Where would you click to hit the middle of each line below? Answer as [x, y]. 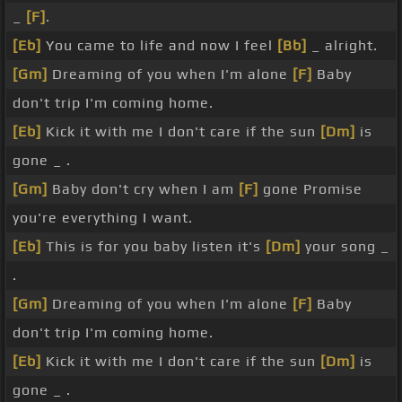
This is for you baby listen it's [153, 247]
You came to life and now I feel [159, 46]
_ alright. [342, 46]
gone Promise [310, 189]
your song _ [345, 247]
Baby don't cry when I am [143, 189]
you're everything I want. [103, 218]
